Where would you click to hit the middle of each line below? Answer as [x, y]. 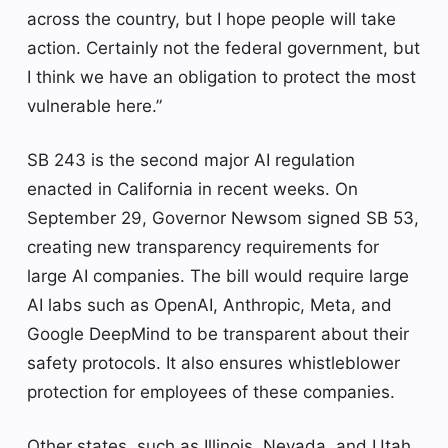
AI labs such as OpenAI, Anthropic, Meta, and [209, 305]
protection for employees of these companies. [211, 392]
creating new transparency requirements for [203, 247]
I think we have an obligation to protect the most [221, 77]
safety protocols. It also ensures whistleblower [213, 363]
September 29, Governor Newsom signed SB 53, [223, 218]
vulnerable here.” [94, 106]
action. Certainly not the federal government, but [223, 48]
